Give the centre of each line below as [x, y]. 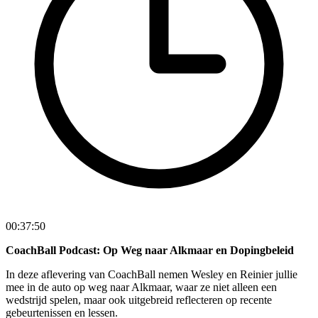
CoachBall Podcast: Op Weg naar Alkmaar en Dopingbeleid [150, 251]
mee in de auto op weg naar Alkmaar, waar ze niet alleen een [141, 287]
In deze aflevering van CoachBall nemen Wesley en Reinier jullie [152, 275]
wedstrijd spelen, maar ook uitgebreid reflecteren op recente [139, 300]
